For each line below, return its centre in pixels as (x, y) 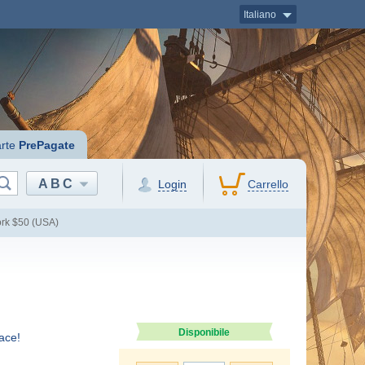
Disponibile (204, 332)
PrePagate (47, 145)
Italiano (259, 15)
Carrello (268, 184)
